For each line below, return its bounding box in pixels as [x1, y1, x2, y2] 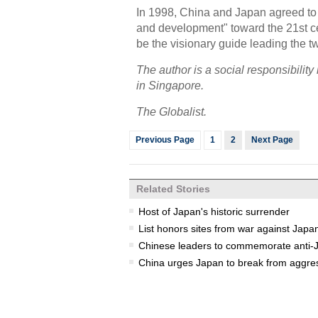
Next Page [251, 135, 293, 145]
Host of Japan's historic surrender [138, 206, 290, 217]
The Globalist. [136, 106, 207, 118]
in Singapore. [136, 79, 204, 92]
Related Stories [136, 183, 210, 194]
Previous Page [136, 135, 194, 145]
